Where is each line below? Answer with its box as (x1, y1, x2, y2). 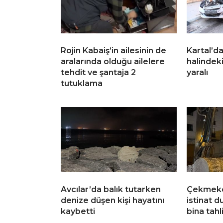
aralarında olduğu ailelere (61, 57, 165, 67)
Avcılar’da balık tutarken (61, 185, 161, 195)
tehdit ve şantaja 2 (61, 68, 136, 78)
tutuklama (61, 79, 103, 89)
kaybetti (61, 207, 95, 217)
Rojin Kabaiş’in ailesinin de (61, 46, 166, 56)
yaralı (187, 68, 208, 78)
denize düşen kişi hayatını (61, 196, 164, 206)
